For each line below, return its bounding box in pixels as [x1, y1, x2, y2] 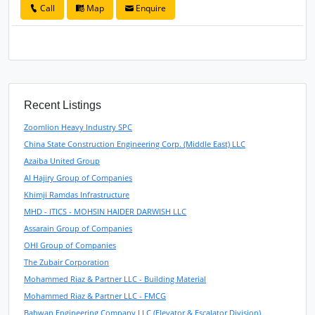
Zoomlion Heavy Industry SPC [24, 121, 133, 132]
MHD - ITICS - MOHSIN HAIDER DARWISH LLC [24, 205, 187, 217]
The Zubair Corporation [24, 256, 110, 267]
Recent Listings [24, 98, 102, 111]
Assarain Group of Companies [24, 222, 133, 233]
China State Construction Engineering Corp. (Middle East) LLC [24, 138, 246, 149]
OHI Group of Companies [24, 239, 117, 250]
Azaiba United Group [24, 155, 101, 166]
